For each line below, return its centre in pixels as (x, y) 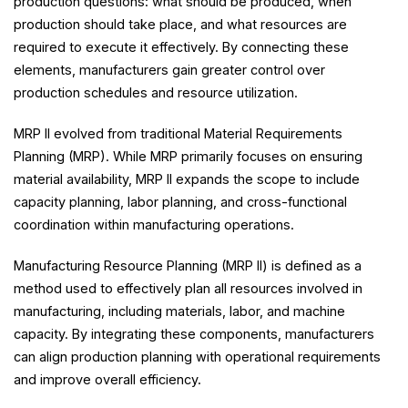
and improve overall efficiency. (107, 379)
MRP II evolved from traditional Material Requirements (178, 133)
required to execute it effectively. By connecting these (181, 47)
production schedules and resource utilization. (156, 92)
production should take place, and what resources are (180, 24)
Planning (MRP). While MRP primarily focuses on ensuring (188, 156)
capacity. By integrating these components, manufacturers (194, 334)
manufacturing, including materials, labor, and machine (179, 311)
